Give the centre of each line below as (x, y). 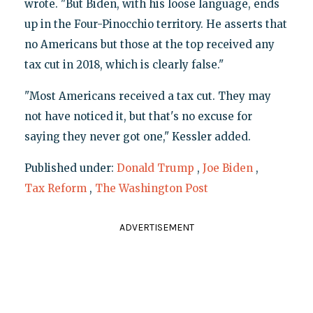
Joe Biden (227, 168)
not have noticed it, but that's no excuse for (138, 116)
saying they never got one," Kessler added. (137, 136)
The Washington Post (151, 188)
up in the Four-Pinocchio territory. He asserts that (155, 24)
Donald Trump (155, 168)
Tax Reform (55, 188)
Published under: (70, 168)
